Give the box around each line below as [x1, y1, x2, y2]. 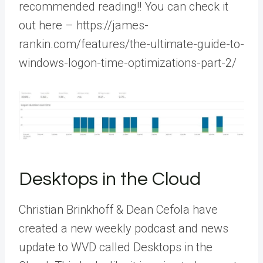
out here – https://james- [19, 18, 149, 32]
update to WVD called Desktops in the [19, 240, 213, 255]
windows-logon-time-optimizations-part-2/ [19, 55, 237, 70]
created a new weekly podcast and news [19, 221, 228, 236]
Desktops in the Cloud [19, 170, 201, 190]
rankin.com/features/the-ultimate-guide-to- [19, 36, 244, 51]
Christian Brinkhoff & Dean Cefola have [19, 203, 218, 217]
